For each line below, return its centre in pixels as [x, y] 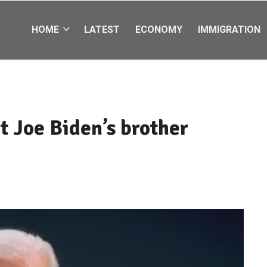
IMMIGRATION [229, 30]
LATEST [102, 30]
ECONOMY [159, 30]
